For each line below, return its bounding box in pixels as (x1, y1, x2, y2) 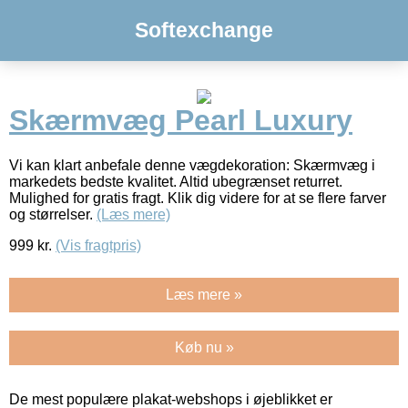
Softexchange (135, 18, 273, 42)
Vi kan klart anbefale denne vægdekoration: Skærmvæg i (9, 157, 375, 173)
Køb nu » (174, 339, 234, 355)
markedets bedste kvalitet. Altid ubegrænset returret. (9, 173, 342, 189)
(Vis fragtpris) (56, 237, 141, 253)
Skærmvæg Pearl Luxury (9, 104, 352, 138)
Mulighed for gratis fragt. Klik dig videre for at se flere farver (9, 189, 386, 206)
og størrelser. (9, 206, 97, 222)
